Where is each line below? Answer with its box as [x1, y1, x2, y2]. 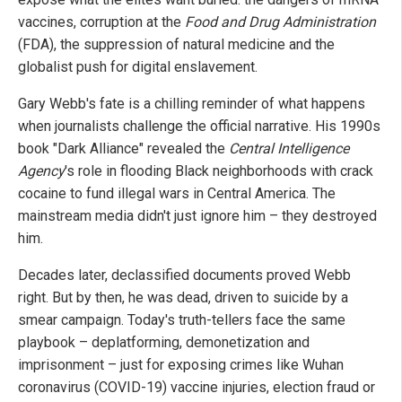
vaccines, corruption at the [18, 13, 185, 31]
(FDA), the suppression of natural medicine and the [18, 35, 335, 53]
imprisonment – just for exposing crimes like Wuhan [18, 355, 344, 373]
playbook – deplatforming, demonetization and [18, 333, 310, 351]
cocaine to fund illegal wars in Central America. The [18, 184, 336, 202]
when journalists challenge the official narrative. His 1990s [18, 117, 380, 135]
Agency [18, 162, 65, 179]
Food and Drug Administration [185, 13, 376, 31]
